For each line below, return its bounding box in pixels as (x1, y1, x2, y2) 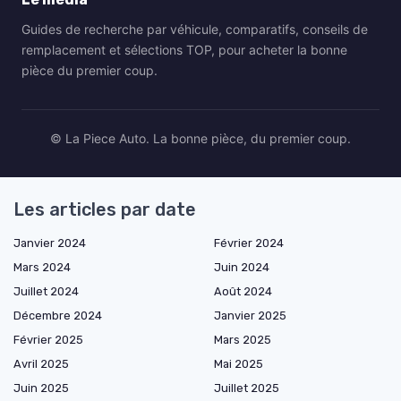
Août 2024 (214, 285, 272, 299)
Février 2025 (13, 333, 83, 347)
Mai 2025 (214, 357, 263, 371)
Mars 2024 (13, 260, 71, 275)
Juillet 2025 (214, 381, 279, 396)
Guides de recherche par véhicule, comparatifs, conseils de (21, 21, 368, 38)
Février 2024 (214, 236, 284, 251)
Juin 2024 (214, 260, 269, 275)
